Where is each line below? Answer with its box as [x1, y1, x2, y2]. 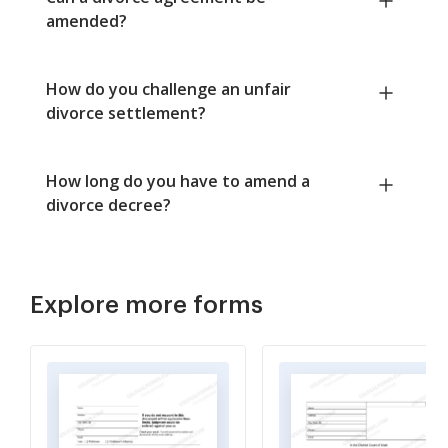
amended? [46, 10, 127, 33]
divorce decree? [46, 194, 171, 217]
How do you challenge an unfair [46, 78, 291, 101]
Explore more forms [30, 293, 263, 318]
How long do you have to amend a [46, 170, 310, 193]
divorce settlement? [46, 102, 206, 125]
